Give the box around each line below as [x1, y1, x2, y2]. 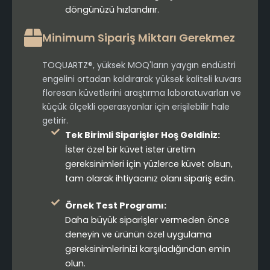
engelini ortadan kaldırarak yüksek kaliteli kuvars [42, 73, 242, 86]
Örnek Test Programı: [64, 199, 166, 212]
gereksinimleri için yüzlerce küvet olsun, [64, 158, 233, 171]
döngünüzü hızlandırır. [64, 4, 159, 16]
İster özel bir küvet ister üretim [64, 143, 195, 156]
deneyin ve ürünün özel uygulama [64, 228, 212, 241]
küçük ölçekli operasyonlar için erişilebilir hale [42, 101, 230, 113]
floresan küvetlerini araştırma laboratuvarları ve [42, 87, 241, 99]
